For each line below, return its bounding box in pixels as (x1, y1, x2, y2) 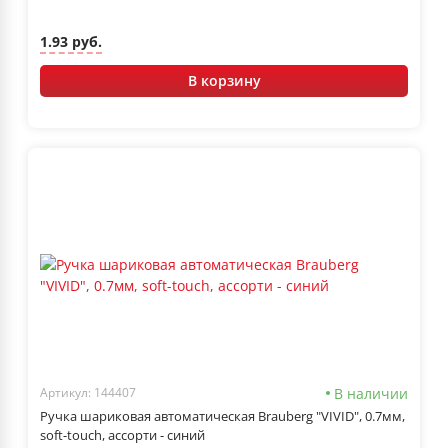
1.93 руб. (40, 32, 102, 52)
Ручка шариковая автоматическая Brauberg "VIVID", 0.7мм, (40, 406, 405, 425)
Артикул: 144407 (40, 384, 136, 402)
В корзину (187, 70, 261, 90)
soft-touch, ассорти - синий (40, 425, 205, 444)
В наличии (334, 383, 408, 403)
